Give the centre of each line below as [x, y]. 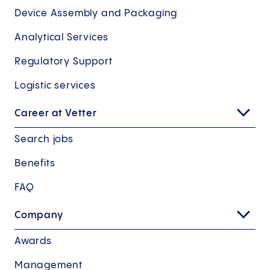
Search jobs [44, 139]
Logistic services [55, 86]
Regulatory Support [64, 61]
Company [39, 215]
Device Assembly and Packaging [96, 13]
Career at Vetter [56, 113]
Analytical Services [62, 37]
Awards [33, 241]
